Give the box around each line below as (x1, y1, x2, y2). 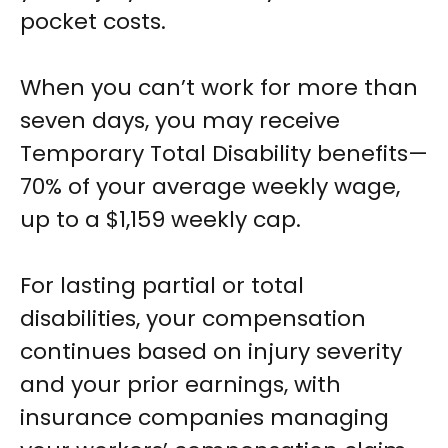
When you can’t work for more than (20, 72, 418, 104)
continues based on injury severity (20, 336, 402, 368)
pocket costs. (20, 6, 166, 38)
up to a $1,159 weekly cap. (20, 204, 301, 236)
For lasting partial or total (20, 270, 304, 302)
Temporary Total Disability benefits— (20, 138, 428, 170)
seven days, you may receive (20, 105, 340, 137)
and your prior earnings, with (20, 369, 341, 401)
